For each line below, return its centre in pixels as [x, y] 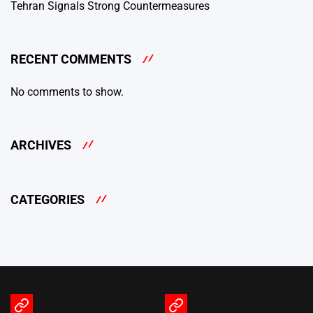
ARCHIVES [41, 145]
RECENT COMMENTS [71, 59]
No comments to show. [67, 92]
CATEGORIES [48, 200]
